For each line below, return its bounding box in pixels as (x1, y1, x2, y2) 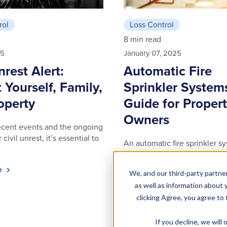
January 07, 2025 (124, 47, 181, 59)
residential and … (124, 159, 183, 171)
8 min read (124, 33, 161, 45)
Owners (124, 109, 169, 129)
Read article (124, 179, 169, 192)
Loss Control (130, 18, 174, 30)
